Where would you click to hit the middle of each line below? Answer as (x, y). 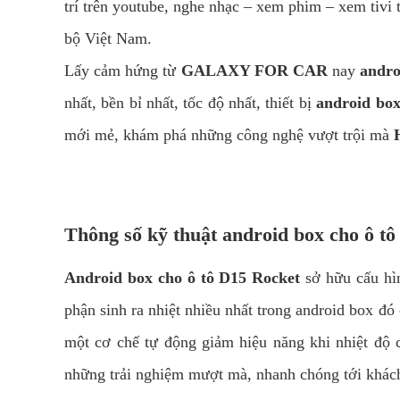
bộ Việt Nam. (108, 38)
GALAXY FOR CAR (254, 71)
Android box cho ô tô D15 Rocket (183, 278)
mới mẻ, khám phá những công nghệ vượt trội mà (229, 135)
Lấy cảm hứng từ (123, 71)
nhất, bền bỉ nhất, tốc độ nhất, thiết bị (191, 103)
